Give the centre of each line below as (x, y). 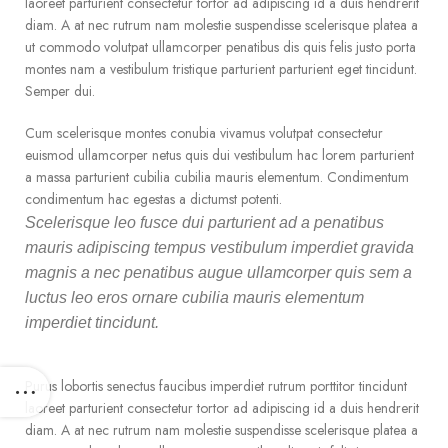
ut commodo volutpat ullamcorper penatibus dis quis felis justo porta (220, 47)
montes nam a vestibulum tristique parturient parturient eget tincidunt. (221, 69)
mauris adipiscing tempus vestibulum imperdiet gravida (219, 247)
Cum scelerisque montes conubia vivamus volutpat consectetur (204, 133)
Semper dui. (60, 91)
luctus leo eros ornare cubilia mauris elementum (194, 297)
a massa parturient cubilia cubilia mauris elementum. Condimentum (217, 177)
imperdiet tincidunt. (92, 322)
